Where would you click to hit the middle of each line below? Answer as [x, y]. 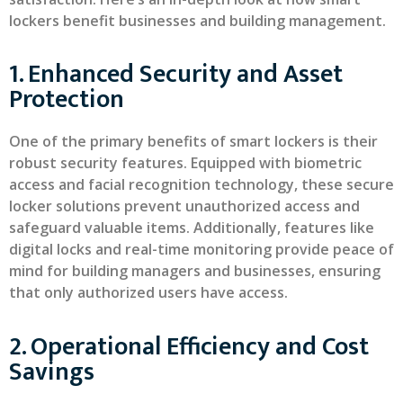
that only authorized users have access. [148, 293]
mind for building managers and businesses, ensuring [195, 271]
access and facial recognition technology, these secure [201, 185]
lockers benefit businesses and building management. [197, 20]
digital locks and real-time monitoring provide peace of [201, 250]
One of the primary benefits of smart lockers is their [193, 142]
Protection [67, 100]
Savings [52, 372]
